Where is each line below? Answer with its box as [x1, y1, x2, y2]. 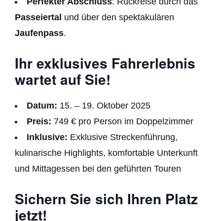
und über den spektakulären [62, 12, 174, 22]
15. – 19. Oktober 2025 [57, 100, 150, 110]
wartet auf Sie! [15, 69, 110, 89]
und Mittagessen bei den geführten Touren [15, 163, 181, 174]
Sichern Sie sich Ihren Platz [15, 188, 198, 209]
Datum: [27, 100, 57, 110]
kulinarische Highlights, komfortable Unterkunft [15, 147, 198, 158]
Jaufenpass [15, 28, 64, 38]
